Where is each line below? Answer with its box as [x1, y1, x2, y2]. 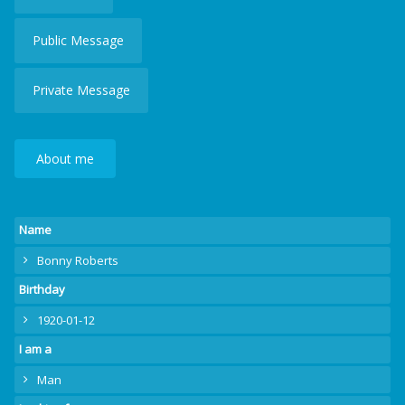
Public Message [33, 32, 124, 49]
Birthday [19, 281, 65, 297]
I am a [19, 341, 52, 357]
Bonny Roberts [37, 252, 118, 268]
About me [35, 150, 94, 167]
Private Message [33, 81, 130, 99]
